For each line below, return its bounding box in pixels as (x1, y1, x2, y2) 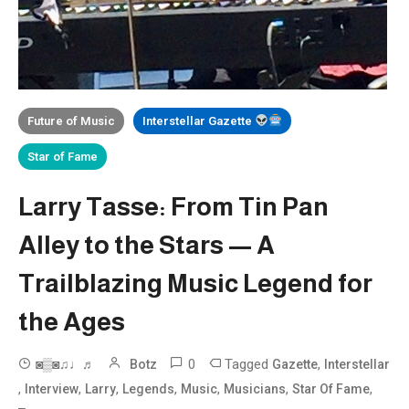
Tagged (225, 355, 273, 372)
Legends (122, 381, 175, 396)
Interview (25, 381, 79, 396)
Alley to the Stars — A (18, 230, 276, 259)
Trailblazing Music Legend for (18, 268, 373, 298)
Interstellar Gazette (142, 113, 256, 128)
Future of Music (27, 113, 116, 128)
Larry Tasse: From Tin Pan (18, 192, 330, 221)
